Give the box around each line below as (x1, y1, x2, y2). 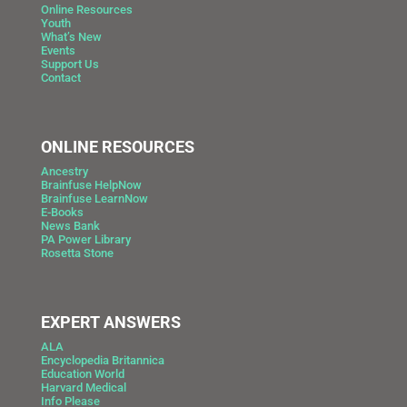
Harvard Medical (40, 380, 126, 394)
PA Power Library (40, 232, 131, 246)
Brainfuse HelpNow (40, 177, 142, 192)
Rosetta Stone (40, 245, 114, 260)
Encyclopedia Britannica (40, 352, 164, 367)
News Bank (40, 218, 100, 233)
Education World (40, 366, 124, 381)
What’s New (40, 29, 102, 44)
